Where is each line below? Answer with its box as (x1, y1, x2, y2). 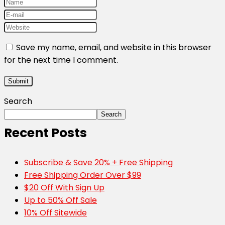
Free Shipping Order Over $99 (24, 169, 141, 181)
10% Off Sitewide (24, 206, 87, 218)
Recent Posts (4, 124, 87, 142)
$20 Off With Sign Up (24, 181, 104, 193)
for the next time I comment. (4, 54, 118, 66)
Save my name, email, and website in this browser (16, 41, 211, 53)
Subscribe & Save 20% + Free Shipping (24, 156, 173, 168)
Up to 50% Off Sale (24, 194, 97, 206)
